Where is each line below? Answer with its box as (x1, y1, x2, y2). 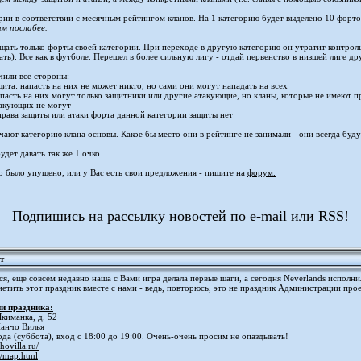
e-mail (250, 208, 287, 224)
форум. (247, 168, 276, 177)
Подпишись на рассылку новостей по (12, 208, 250, 224)
